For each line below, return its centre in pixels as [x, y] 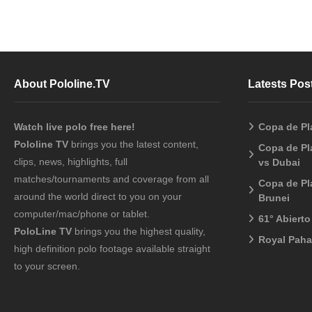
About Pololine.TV [62, 84]
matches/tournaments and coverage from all [111, 179]
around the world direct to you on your [98, 197]
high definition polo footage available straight [112, 249]
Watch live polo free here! [76, 127]
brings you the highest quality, [139, 232]
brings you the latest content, [133, 145]
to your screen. [47, 266]
